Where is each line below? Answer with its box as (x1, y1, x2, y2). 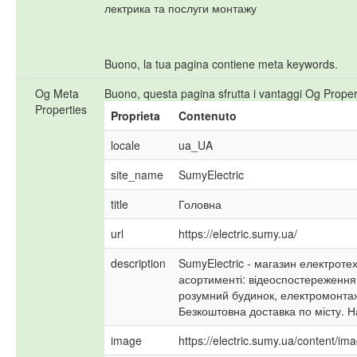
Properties (35, 101, 87, 118)
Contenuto (178, 108, 237, 124)
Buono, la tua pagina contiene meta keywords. (104, 56, 338, 73)
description (111, 255, 166, 272)
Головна (178, 196, 222, 213)
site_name (111, 167, 163, 183)
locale (111, 137, 140, 154)
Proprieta (111, 108, 160, 124)
